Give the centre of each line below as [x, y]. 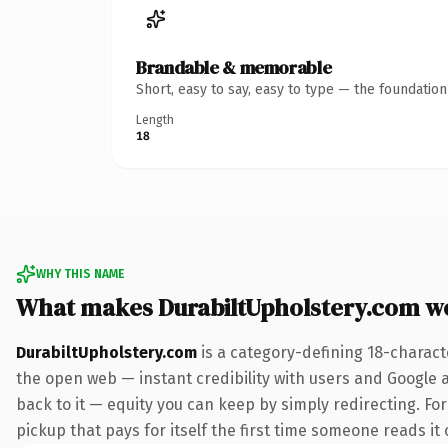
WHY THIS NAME [80, 273]
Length [155, 119]
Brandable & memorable [234, 67]
